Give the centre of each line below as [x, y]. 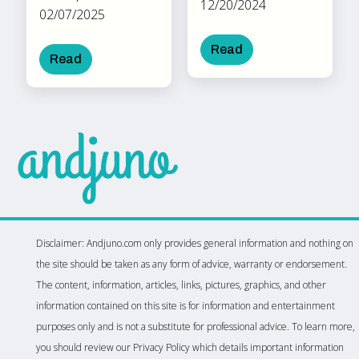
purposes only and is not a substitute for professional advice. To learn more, [195, 326]
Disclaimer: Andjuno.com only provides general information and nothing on [194, 243]
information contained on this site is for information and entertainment [185, 305]
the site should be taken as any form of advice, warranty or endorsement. [191, 264]
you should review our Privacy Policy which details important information [190, 347]
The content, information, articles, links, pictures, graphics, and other [181, 284]
